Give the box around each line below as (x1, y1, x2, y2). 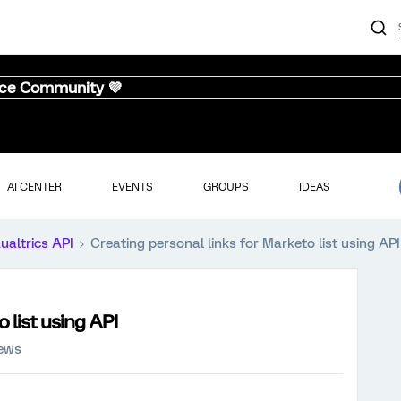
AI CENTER (6, 180, 62, 193)
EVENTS (111, 180, 153, 193)
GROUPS (202, 180, 249, 193)
